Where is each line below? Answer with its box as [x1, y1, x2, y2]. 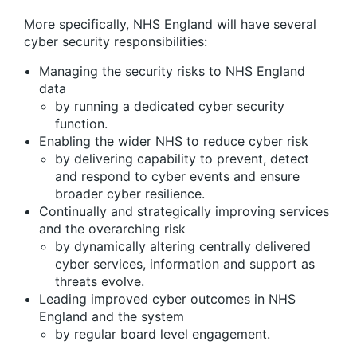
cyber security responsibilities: [24, 33, 207, 49]
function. [55, 115, 108, 131]
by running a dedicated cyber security [55, 97, 284, 114]
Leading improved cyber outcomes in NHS [39, 290, 296, 307]
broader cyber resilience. [55, 185, 205, 202]
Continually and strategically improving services [39, 202, 329, 219]
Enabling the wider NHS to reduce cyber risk [39, 132, 308, 149]
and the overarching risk [39, 220, 186, 237]
